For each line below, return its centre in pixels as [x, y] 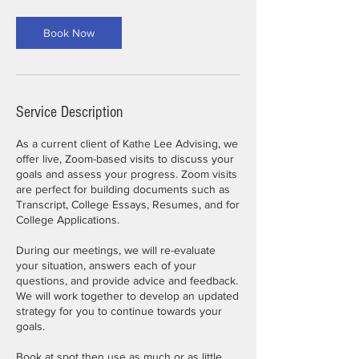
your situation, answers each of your [106, 265]
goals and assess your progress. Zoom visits [127, 174]
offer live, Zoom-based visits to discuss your [125, 159]
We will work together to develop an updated [127, 296]
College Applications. [68, 220]
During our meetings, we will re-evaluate [116, 250]
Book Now [69, 33]
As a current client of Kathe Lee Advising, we [127, 143]
